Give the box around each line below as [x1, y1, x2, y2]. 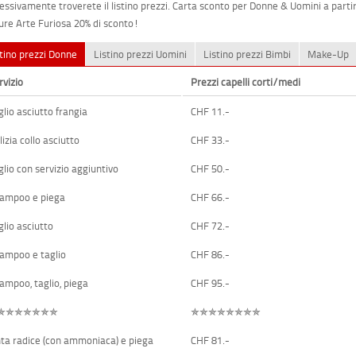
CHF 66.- [191, 189, 230, 204]
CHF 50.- [191, 161, 230, 176]
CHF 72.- [191, 218, 230, 233]
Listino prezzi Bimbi [203, 46, 292, 61]
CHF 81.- [191, 332, 230, 347]
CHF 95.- [191, 275, 230, 290]
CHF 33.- [191, 132, 230, 147]
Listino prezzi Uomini [94, 46, 188, 61]
